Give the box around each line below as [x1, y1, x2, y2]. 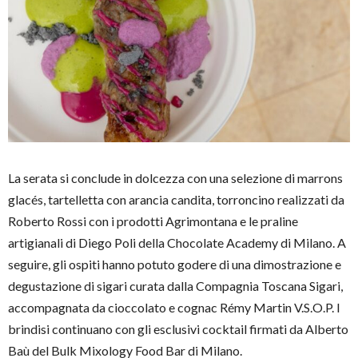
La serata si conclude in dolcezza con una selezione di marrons [8, 169, 343, 185]
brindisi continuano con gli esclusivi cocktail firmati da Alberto [8, 320, 348, 336]
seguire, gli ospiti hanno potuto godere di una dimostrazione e [8, 256, 341, 272]
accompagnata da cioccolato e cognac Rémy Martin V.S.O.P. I [8, 299, 340, 315]
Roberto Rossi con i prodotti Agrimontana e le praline [8, 213, 298, 229]
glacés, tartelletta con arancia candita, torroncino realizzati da [8, 191, 344, 207]
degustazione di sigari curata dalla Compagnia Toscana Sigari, [8, 277, 343, 293]
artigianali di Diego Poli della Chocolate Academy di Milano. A [8, 234, 346, 250]
